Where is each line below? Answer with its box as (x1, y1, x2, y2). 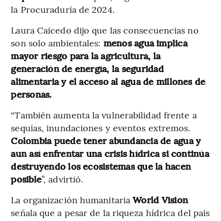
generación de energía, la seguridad (11, 62, 164, 75)
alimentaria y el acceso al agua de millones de (11, 75, 206, 88)
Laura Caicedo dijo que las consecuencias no (11, 24, 199, 37)
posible (11, 173, 42, 185)
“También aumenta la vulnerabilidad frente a (11, 109, 197, 121)
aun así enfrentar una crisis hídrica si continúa (11, 147, 209, 160)
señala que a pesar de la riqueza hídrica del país (11, 206, 210, 219)
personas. (11, 88, 52, 101)
